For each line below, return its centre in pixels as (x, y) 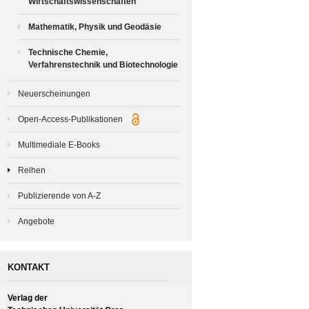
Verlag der (28, 298)
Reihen (32, 170)
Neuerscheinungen (54, 93)
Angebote (36, 221)
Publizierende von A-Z (59, 196)
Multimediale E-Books (59, 144)
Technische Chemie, (68, 52)
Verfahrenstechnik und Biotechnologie (103, 64)
